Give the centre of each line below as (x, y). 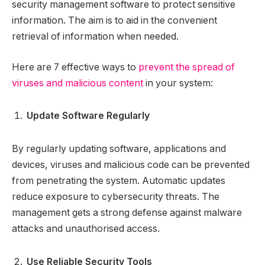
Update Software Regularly (88, 116)
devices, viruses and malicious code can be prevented (131, 165)
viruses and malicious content (77, 83)
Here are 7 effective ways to (75, 67)
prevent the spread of (187, 67)
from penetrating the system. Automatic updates (119, 181)
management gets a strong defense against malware (127, 213)
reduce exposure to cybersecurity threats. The (116, 197)
